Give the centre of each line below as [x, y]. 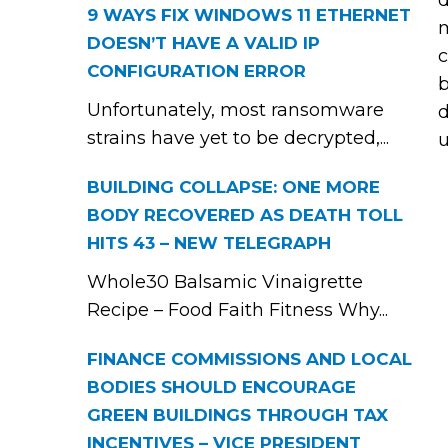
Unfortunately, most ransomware [235, 110]
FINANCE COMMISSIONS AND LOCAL [249, 359]
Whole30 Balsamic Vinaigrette [225, 282]
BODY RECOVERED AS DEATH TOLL [245, 215]
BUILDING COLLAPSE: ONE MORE [233, 187]
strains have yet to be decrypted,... [238, 138]
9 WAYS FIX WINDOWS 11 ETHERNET [249, 15]
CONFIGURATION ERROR [196, 71]
